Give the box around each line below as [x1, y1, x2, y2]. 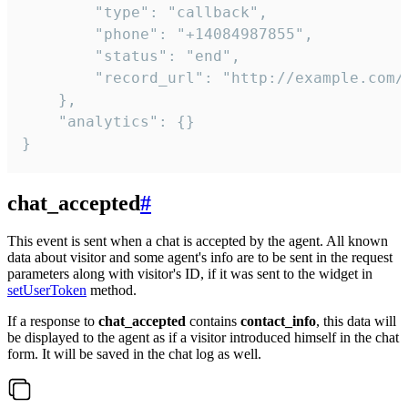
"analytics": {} [22, 112, 195, 130]
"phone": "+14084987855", [22, 25, 313, 43]
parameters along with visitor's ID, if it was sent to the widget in [7, 266, 372, 282]
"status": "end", [22, 46, 240, 65]
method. [87, 282, 137, 299]
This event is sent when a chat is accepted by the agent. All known [7, 233, 388, 250]
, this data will [316, 313, 396, 330]
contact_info [240, 313, 316, 330]
